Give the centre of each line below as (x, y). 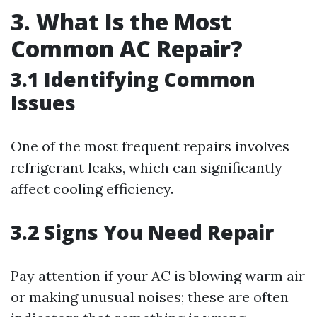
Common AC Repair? (127, 48)
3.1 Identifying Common (133, 79)
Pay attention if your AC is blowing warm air (158, 276)
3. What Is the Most (121, 22)
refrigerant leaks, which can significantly (146, 167)
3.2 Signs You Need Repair (142, 232)
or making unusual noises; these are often (150, 297)
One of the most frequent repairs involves (150, 146)
